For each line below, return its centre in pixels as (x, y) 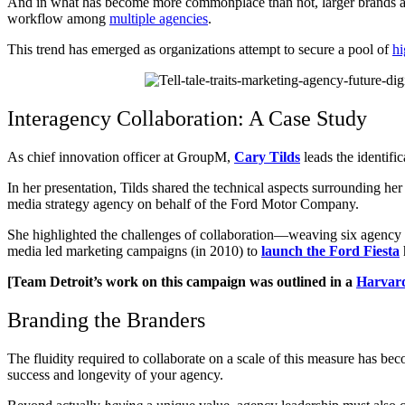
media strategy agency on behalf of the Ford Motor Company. (183, 203)
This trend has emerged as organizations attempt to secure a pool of (200, 50)
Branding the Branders (106, 320)
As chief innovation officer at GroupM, (121, 156)
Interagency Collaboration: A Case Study (187, 119)
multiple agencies (159, 19)
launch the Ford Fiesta (330, 250)
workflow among (58, 19)
